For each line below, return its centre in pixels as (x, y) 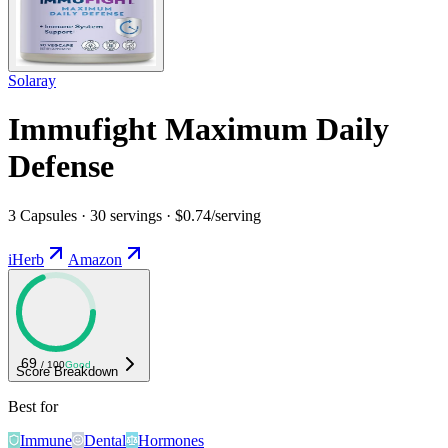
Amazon (95, 259)
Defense (61, 166)
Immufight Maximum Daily (198, 129)
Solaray (32, 80)
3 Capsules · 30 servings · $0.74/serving (134, 215)
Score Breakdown (67, 371)
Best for (33, 406)
